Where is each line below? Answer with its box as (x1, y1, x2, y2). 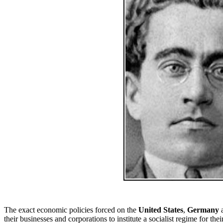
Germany (187, 206, 219, 215)
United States (138, 206, 183, 215)
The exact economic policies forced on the (4, 206, 138, 215)
